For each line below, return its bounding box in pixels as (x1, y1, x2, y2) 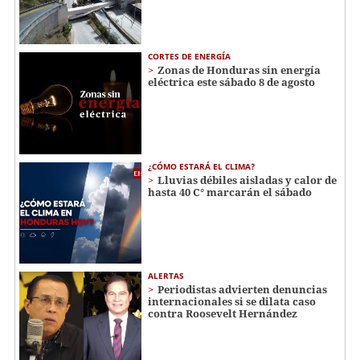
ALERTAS (148, 270, 184, 282)
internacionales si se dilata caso (148, 294, 316, 309)
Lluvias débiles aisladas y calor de (157, 172, 337, 187)
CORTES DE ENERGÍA (148, 50, 231, 62)
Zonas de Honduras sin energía (157, 62, 321, 77)
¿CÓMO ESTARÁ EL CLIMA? (148, 160, 255, 172)
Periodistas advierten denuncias (157, 282, 327, 297)
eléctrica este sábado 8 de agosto (148, 74, 315, 89)
